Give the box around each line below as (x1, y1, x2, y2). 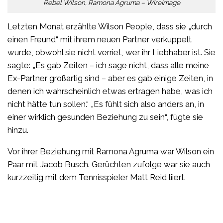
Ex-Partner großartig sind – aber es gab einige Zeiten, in (7, 73, 213, 83)
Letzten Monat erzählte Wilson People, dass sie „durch (7, 21, 212, 31)
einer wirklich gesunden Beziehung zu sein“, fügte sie (7, 111, 203, 122)
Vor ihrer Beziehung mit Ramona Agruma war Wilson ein (7, 146, 214, 156)
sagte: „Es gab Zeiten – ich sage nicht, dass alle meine (7, 60, 209, 70)
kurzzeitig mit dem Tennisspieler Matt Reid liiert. (7, 172, 186, 182)
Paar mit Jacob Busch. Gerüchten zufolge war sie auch (7, 159, 210, 169)
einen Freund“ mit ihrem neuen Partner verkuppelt (7, 34, 192, 44)
